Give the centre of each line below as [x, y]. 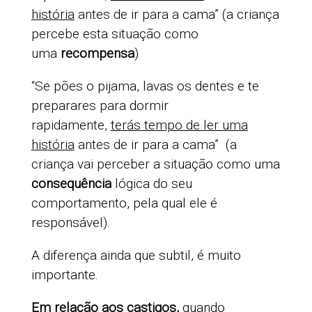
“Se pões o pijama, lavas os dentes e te [145, 86]
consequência [73, 184]
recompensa [97, 54]
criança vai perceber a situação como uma [155, 164]
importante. [64, 275]
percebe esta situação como [115, 34]
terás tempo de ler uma [179, 125]
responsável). [70, 223]
